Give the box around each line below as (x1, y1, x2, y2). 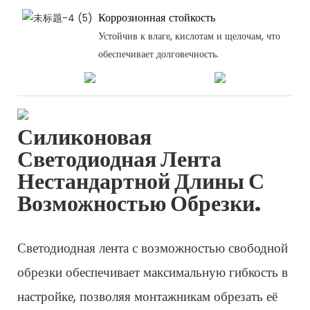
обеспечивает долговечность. (98, 47, 219, 62)
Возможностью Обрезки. (17, 188, 261, 219)
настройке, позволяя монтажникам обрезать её (17, 287, 277, 307)
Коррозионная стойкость (98, 10, 215, 24)
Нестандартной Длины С (17, 165, 264, 197)
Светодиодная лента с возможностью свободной (17, 239, 288, 258)
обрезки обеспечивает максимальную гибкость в (17, 263, 288, 282)
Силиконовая (17, 121, 152, 153)
